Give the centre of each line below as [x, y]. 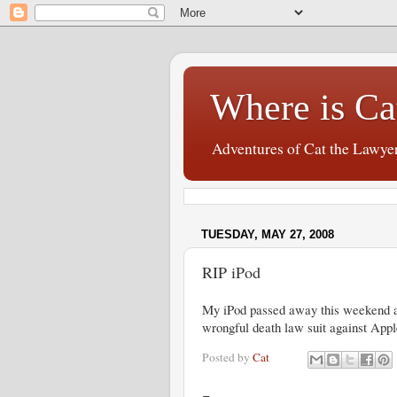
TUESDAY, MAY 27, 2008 [268, 235]
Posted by [227, 358]
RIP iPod [231, 272]
